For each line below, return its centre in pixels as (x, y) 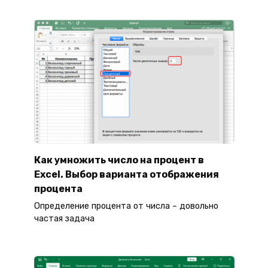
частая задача (64, 219)
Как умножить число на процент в (119, 160)
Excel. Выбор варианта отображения (126, 175)
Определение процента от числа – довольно (126, 206)
